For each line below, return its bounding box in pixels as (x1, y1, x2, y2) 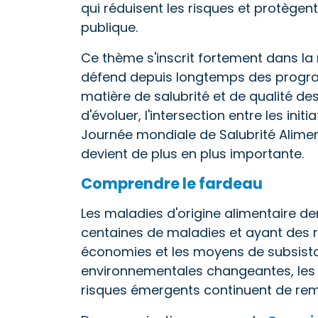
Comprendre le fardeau (81, 173, 263, 194)
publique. (81, 18, 138, 36)
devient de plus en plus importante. (81, 145, 304, 163)
